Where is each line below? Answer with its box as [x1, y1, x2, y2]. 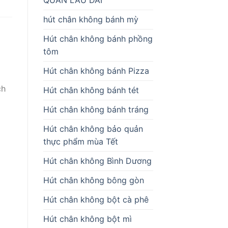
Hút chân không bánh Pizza [43, 65, 149, 76]
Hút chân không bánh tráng [43, 104, 149, 115]
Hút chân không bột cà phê [43, 194, 149, 205]
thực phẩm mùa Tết [43, 136, 118, 147]
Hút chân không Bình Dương [43, 155, 152, 166]
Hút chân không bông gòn [43, 175, 144, 185]
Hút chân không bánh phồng [43, 33, 153, 44]
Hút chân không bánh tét [43, 84, 139, 95]
